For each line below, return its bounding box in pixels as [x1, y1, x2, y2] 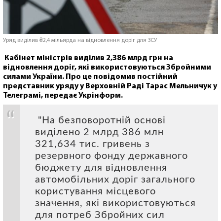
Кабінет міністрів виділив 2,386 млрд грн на [3, 54, 173, 62]
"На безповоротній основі [35, 115, 166, 125]
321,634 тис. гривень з [35, 139, 150, 149]
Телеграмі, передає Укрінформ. [3, 91, 123, 100]
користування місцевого [35, 186, 156, 196]
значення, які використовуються [35, 198, 196, 208]
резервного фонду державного [35, 150, 188, 161]
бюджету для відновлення [35, 162, 167, 173]
